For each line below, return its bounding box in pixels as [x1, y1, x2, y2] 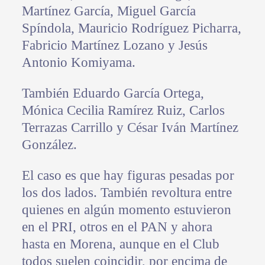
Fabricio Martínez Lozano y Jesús [21, 37, 208, 53]
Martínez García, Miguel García [21, 3, 196, 18]
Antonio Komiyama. [21, 54, 135, 70]
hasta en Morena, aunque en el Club [21, 236, 219, 251]
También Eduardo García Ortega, [21, 85, 204, 101]
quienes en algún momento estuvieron [21, 202, 231, 217]
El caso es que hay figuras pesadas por [21, 167, 234, 183]
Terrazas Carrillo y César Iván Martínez [21, 119, 238, 135]
